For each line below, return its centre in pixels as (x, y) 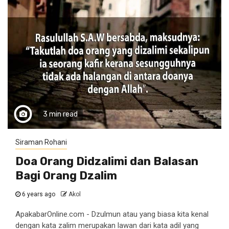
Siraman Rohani (41, 142)
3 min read (60, 114)
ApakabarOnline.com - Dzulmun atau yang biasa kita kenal (112, 214)
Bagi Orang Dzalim (66, 176)
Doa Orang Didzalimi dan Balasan (107, 161)
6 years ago (39, 194)
